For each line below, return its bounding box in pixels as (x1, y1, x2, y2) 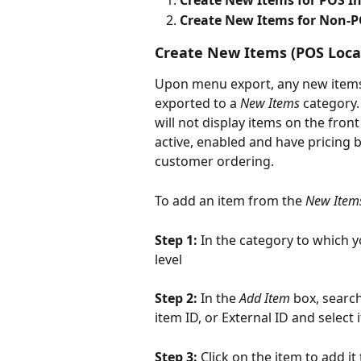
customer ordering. (155, 152, 274, 171)
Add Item (239, 289, 290, 308)
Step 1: (155, 230, 201, 249)
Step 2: (155, 289, 201, 308)
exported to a (155, 94, 240, 113)
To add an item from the (155, 191, 305, 210)
